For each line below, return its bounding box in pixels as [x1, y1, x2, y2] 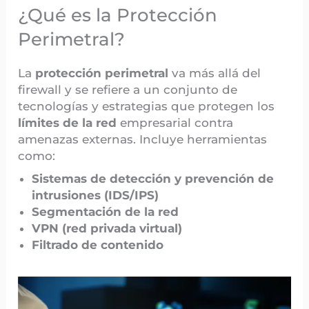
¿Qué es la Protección [18, 4, 218, 26]
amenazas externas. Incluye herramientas [18, 132, 268, 147]
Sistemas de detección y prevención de [32, 172, 275, 186]
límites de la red [18, 116, 117, 130]
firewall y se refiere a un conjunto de [18, 83, 238, 97]
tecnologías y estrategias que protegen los [18, 99, 275, 114]
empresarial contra [117, 116, 234, 130]
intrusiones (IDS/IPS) [32, 188, 159, 203]
